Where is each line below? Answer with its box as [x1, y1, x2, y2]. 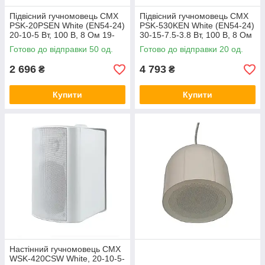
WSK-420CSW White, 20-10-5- [9, 254, 125, 263]
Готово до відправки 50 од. [9, 44, 113, 54]
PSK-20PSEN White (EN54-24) [9, 21, 125, 30]
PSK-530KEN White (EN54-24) [140, 21, 254, 30]
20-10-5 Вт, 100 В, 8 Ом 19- [9, 30, 115, 40]
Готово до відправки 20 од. [140, 44, 243, 54]
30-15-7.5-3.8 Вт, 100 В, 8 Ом [140, 30, 252, 40]
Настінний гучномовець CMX [9, 244, 121, 254]
